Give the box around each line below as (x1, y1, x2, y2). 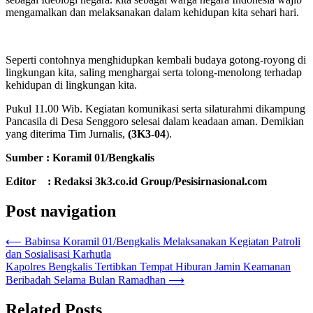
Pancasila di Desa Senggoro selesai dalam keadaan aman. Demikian (6, 115, 304, 127)
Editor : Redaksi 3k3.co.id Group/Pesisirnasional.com (6, 175, 267, 187)
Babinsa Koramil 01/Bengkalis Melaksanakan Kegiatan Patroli (24, 235, 300, 247)
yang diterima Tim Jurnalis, (6, 127, 128, 140)
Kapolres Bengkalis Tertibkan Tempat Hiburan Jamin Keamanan (6, 260, 291, 272)
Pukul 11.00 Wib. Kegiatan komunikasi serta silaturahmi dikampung (6, 102, 305, 115)
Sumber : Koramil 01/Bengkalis (6, 151, 154, 163)
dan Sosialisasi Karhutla (6, 247, 111, 260)
